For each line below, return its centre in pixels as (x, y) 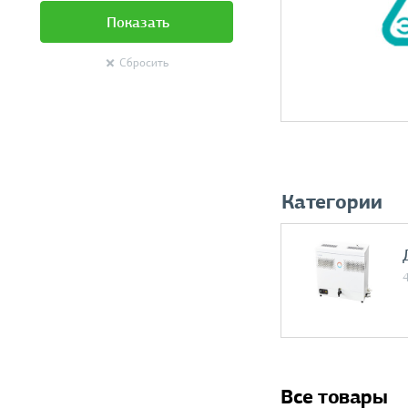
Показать (138, 23)
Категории (332, 201)
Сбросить (143, 63)
